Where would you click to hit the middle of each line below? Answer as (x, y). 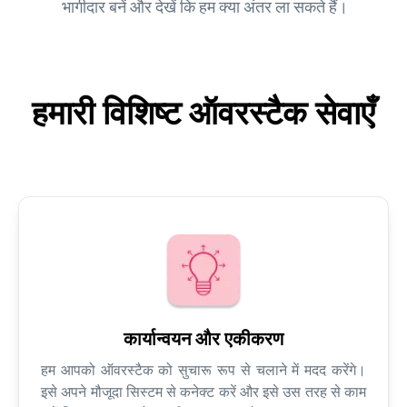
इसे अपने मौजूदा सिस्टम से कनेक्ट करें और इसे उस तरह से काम (203, 392)
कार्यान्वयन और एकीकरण (203, 339)
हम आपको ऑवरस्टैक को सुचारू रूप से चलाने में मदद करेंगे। (203, 371)
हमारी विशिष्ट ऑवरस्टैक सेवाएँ (203, 114)
